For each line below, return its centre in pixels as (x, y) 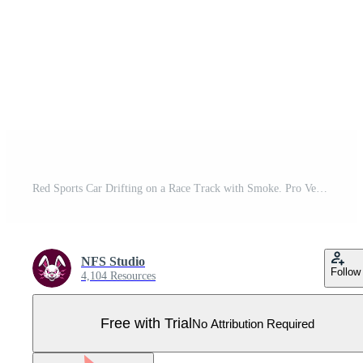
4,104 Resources (118, 276)
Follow (346, 272)
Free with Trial (146, 323)
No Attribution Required (253, 323)
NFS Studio (113, 261)
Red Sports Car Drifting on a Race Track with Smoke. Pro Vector (322, 188)
